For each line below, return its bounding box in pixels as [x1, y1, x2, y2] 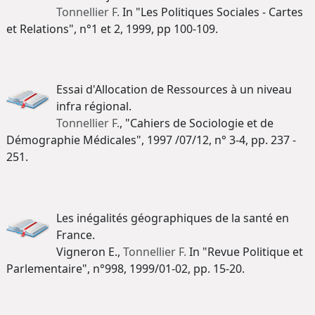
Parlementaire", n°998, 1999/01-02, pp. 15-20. [6, 260, 245, 276]
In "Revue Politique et [186, 243, 303, 259]
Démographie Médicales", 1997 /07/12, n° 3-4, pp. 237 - [6, 132, 296, 148]
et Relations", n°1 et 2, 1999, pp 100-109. [6, 20, 218, 37]
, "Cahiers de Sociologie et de [120, 115, 274, 131]
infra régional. [56, 98, 131, 115]
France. [56, 226, 95, 243]
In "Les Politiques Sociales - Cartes [120, 4, 303, 20]
